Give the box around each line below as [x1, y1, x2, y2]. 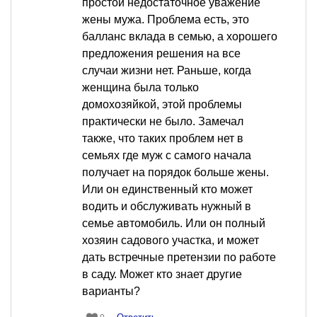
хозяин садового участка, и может [82, 234, 259, 247]
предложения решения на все [82, 47, 241, 60]
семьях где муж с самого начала [82, 149, 251, 162]
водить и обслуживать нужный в [82, 200, 251, 213]
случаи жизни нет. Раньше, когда [82, 64, 251, 77]
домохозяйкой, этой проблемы [82, 98, 242, 111]
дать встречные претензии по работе [82, 251, 276, 264]
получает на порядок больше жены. [82, 166, 269, 179]
